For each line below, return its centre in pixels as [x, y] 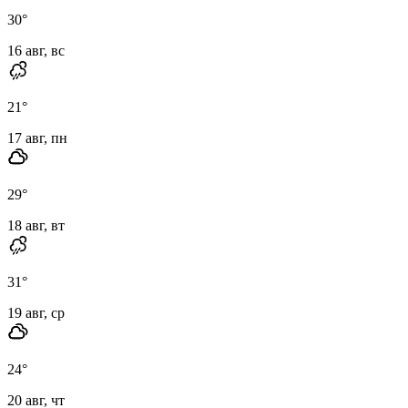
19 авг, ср [36, 312]
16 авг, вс [36, 50]
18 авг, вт [36, 225]
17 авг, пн [37, 138]
